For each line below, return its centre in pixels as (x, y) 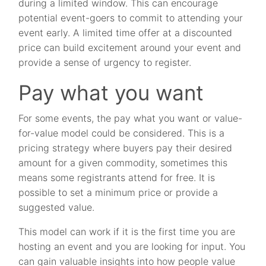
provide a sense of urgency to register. (105, 62)
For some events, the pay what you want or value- (131, 118)
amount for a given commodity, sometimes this (123, 163)
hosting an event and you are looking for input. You (132, 246)
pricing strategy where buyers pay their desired (126, 148)
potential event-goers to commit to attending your (131, 18)
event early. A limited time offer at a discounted (126, 33)
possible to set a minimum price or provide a (118, 192)
